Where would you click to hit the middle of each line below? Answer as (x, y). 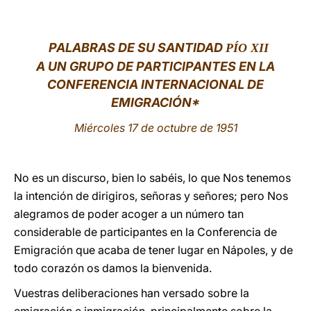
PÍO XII (247, 48)
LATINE (238, 23)
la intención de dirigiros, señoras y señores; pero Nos (151, 196)
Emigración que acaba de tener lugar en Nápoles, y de (153, 250)
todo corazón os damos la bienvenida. (113, 268)
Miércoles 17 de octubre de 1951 (155, 128)
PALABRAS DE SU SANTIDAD (137, 48)
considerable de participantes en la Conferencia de (145, 232)
